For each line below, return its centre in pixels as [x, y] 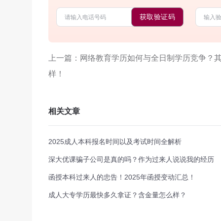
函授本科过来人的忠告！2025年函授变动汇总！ [122, 177]
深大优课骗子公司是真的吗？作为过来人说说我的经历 [131, 159]
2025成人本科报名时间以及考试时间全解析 [115, 142]
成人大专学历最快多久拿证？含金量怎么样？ [117, 195]
